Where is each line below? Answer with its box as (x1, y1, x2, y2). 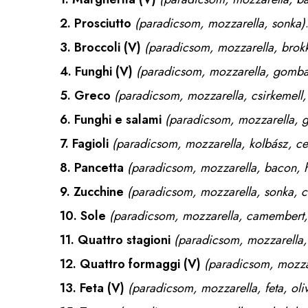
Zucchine (74, 183, 124, 201)
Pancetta (74, 159, 124, 177)
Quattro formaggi (80, 255, 180, 273)
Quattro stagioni (78, 231, 170, 249)
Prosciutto (74, 14, 131, 32)
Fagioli (72, 135, 109, 153)
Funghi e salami (74, 111, 162, 129)
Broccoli (74, 38, 120, 56)
